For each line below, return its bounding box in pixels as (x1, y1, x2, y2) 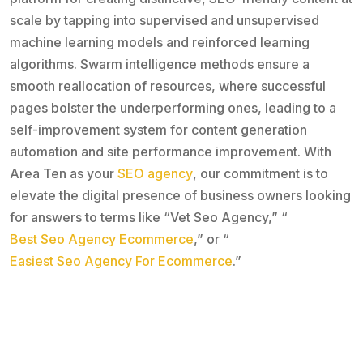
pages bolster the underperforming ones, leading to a (10, 99, 336, 116)
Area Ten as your (10, 164, 117, 181)
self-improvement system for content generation (10, 121, 307, 138)
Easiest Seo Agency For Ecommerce (10, 252, 233, 269)
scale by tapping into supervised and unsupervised (10, 11, 319, 28)
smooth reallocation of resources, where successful (10, 77, 326, 94)
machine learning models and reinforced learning (10, 33, 310, 50)
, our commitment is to (193, 164, 328, 181)
